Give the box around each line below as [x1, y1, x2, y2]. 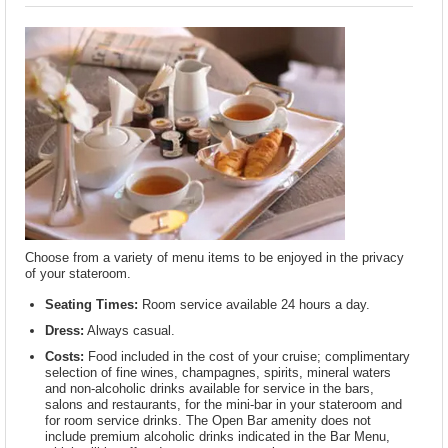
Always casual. [84, 323, 176, 339]
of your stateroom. [25, 266, 132, 282]
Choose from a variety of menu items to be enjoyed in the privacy [25, 250, 405, 266]
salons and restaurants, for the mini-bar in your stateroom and [45, 397, 403, 413]
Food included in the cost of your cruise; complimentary [84, 349, 411, 365]
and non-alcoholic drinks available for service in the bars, [45, 381, 375, 397]
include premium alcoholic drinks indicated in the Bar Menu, [45, 429, 391, 445]
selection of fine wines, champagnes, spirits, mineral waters [45, 365, 392, 381]
